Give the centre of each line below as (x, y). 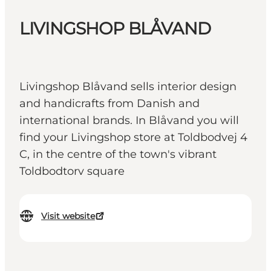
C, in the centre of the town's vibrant (118, 155)
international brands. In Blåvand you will (129, 121)
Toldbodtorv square (72, 171)
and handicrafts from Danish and (109, 104)
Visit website (68, 216)
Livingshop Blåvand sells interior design (128, 87)
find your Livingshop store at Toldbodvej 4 (133, 138)
